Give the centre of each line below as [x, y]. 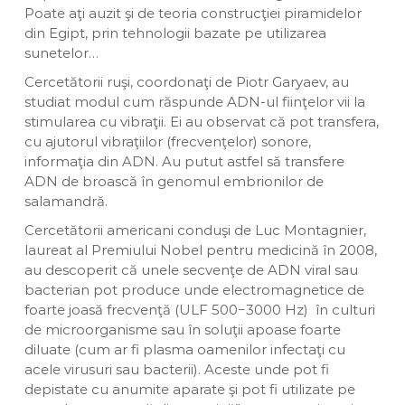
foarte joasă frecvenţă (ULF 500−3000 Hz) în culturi [199, 310]
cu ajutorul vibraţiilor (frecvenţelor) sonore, [167, 141]
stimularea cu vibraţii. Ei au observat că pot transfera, [201, 122]
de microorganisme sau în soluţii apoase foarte [182, 330]
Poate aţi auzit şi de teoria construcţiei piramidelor [193, 13]
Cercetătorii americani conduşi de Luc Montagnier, [195, 230]
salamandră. [66, 201]
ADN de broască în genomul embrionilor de [174, 181]
